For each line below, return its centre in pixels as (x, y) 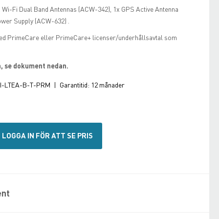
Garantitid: (75, 85)
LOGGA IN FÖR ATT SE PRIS (47, 136)
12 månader (108, 85)
